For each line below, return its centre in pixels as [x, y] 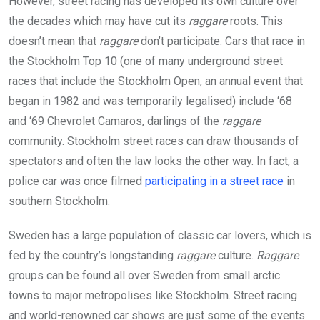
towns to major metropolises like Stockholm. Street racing [153, 295]
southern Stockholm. [59, 201]
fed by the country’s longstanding [92, 255]
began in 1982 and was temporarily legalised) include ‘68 [150, 101]
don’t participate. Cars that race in [221, 41]
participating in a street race [214, 181]
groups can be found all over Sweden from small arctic [144, 275]
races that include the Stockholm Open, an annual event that [156, 81]
